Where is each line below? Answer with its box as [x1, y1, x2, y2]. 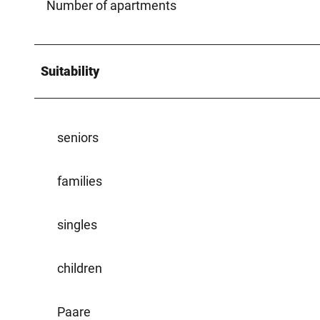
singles [57, 216, 97, 232]
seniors [57, 129, 99, 145]
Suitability [41, 63, 99, 79]
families [57, 173, 102, 189]
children [57, 260, 102, 276]
